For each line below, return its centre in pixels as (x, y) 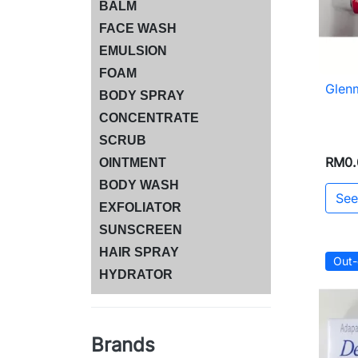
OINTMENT (133, 162)
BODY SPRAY (142, 95)
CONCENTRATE (149, 117)
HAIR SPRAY (139, 252)
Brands (123, 344)
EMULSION (133, 50)
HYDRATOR (136, 274)
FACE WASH (138, 28)
